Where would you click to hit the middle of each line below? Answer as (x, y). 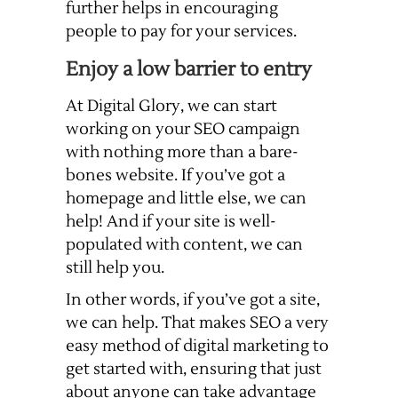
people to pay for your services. (181, 32)
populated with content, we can (184, 245)
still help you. (115, 268)
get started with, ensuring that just (194, 370)
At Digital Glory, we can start (171, 107)
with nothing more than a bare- (182, 153)
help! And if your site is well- (171, 222)
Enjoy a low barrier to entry (189, 70)
